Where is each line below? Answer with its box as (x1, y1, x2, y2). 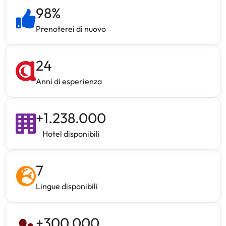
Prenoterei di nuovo (36, 24, 106, 34)
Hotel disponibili (42, 129, 100, 139)
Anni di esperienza (36, 76, 102, 86)
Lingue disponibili (36, 181, 98, 191)
